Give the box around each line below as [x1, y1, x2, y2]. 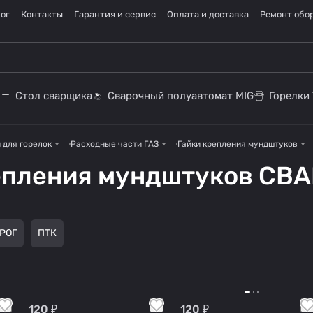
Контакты [21, 9, 63, 20]
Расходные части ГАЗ [71, 139, 159, 149]
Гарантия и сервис [74, 9, 156, 20]
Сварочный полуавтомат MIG [108, 89, 254, 102]
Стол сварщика [15, 89, 92, 102]
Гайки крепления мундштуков [177, 139, 298, 149]
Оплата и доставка [167, 9, 249, 20]
